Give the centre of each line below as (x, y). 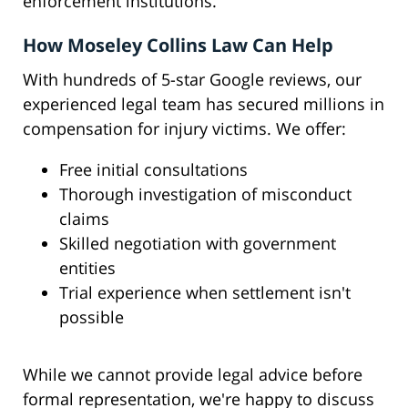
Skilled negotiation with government (198, 244)
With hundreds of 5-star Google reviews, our (192, 80)
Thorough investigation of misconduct (205, 194)
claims (84, 219)
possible (92, 317)
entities (87, 268)
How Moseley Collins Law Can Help (178, 46)
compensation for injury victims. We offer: (184, 129)
